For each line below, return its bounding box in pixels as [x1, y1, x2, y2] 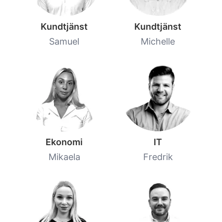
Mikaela [48, 152, 80, 163]
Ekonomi [46, 136, 83, 147]
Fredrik [143, 152, 173, 163]
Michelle [141, 36, 175, 47]
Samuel [49, 36, 79, 47]
